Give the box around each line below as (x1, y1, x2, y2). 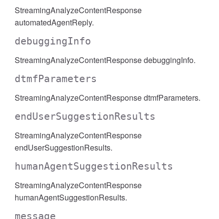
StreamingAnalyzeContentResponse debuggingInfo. (15, 54, 196, 66)
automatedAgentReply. (15, 17, 94, 28)
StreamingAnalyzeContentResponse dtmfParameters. (15, 92, 200, 103)
